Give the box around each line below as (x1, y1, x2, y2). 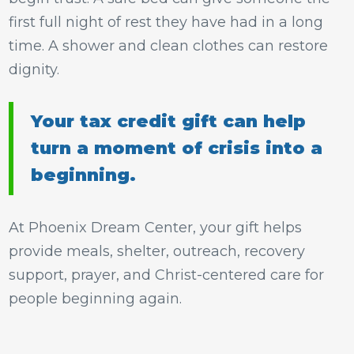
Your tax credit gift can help (31, 111, 306, 132)
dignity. (9, 61, 59, 78)
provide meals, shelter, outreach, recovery (9, 243, 305, 260)
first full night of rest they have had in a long (9, 13, 323, 31)
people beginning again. (9, 290, 182, 307)
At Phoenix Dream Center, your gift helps (9, 219, 302, 236)
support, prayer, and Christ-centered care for (9, 266, 324, 284)
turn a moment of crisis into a (31, 137, 322, 159)
